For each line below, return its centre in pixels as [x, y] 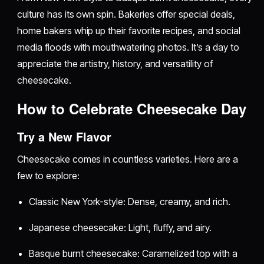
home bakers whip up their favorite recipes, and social [129, 30]
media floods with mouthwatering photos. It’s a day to [128, 47]
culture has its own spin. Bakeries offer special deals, [126, 14]
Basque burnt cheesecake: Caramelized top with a [133, 253]
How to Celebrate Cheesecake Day [132, 108]
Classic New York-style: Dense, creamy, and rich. [130, 201]
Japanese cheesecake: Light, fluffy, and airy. [121, 227]
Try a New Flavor [65, 136]
